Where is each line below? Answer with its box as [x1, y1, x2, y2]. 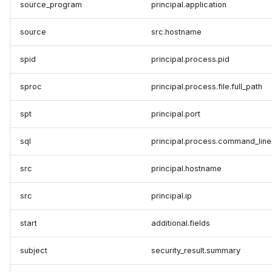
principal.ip [151, 191, 192, 201]
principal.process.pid [151, 55, 229, 64]
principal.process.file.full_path [151, 82, 262, 92]
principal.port [151, 109, 200, 119]
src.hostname [151, 27, 202, 37]
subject [20, 246, 47, 256]
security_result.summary [151, 246, 240, 256]
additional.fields [151, 219, 210, 228]
